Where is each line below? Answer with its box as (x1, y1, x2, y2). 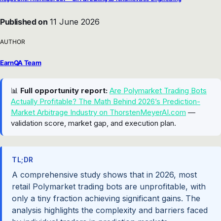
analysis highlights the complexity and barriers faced (12, 205, 208, 216)
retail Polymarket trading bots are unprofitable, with (12, 182, 206, 192)
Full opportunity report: (20, 85, 108, 95)
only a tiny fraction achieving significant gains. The (12, 193, 200, 204)
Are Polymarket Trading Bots (110, 85, 207, 95)
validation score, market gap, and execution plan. (11, 118, 176, 128)
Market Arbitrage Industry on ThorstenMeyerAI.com (11, 107, 186, 117)
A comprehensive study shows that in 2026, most (12, 170, 197, 180)
